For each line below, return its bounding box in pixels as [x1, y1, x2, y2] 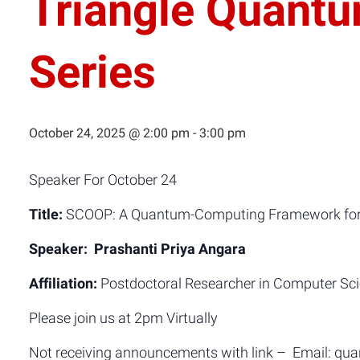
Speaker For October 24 [29, 171, 177, 188]
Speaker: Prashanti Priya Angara [29, 240, 246, 257]
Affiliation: [29, 275, 97, 292]
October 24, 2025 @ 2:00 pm [29, 125, 190, 141]
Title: [29, 206, 63, 223]
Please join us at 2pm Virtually [29, 309, 218, 326]
